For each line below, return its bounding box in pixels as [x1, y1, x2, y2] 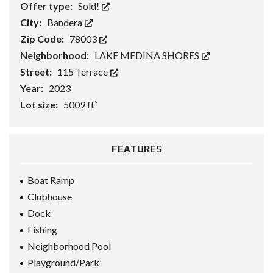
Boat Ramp [27, 174, 74, 186]
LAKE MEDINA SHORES [94, 49, 201, 62]
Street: [20, 66, 54, 78]
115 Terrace [57, 66, 110, 78]
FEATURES [111, 143, 162, 155]
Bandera [47, 16, 84, 29]
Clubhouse [27, 191, 72, 203]
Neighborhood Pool [27, 240, 111, 252]
